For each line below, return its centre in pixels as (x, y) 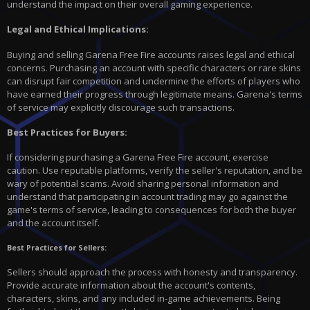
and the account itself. (53, 223)
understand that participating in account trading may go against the (147, 197)
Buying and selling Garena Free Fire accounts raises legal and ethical (151, 54)
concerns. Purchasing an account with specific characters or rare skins (154, 67)
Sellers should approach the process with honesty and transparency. (152, 272)
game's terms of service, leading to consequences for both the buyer (152, 210)
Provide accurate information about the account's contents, (131, 285)
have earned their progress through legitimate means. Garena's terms (155, 94)
